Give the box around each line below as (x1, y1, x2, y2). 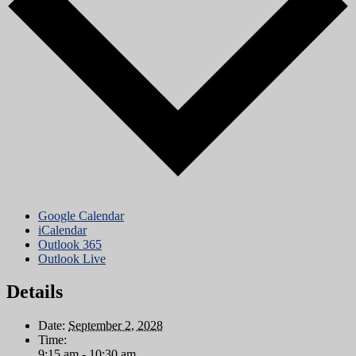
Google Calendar (38, 208, 124, 222)
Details (6, 281, 63, 303)
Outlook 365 (38, 237, 102, 251)
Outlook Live (38, 251, 106, 265)
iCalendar (38, 222, 87, 237)
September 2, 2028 (68, 319, 163, 333)
